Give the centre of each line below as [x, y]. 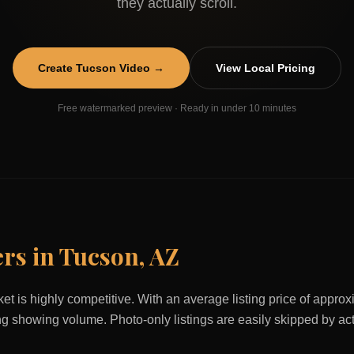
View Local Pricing [265, 68]
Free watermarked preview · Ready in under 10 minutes [177, 108]
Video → [140, 68]
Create [57, 68]
